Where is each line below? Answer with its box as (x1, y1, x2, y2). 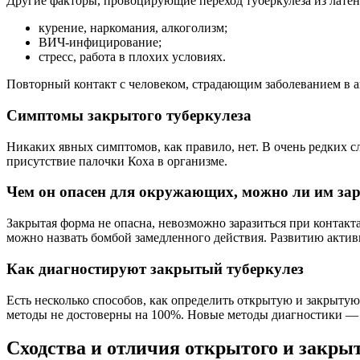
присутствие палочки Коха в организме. (6, 153, 227, 168)
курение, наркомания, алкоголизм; (39, 21, 227, 35)
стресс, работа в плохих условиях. (39, 50, 226, 64)
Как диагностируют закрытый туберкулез (6, 260, 304, 277)
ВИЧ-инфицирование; (39, 35, 162, 50)
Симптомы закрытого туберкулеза (6, 106, 252, 124)
